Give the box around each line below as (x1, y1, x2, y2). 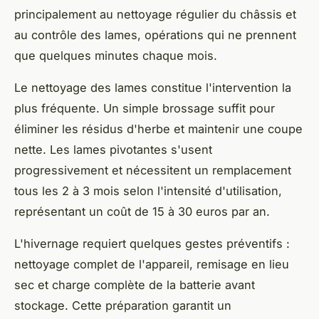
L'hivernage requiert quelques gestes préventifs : (14, 236, 290, 251)
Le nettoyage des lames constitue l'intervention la (14, 80, 291, 95)
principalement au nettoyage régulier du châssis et (14, 7, 296, 22)
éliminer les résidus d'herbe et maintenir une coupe (14, 122, 303, 137)
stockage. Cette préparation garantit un (14, 298, 231, 313)
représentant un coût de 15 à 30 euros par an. (14, 204, 270, 219)
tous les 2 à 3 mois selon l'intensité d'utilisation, (14, 184, 282, 199)
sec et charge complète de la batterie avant (14, 278, 255, 293)
